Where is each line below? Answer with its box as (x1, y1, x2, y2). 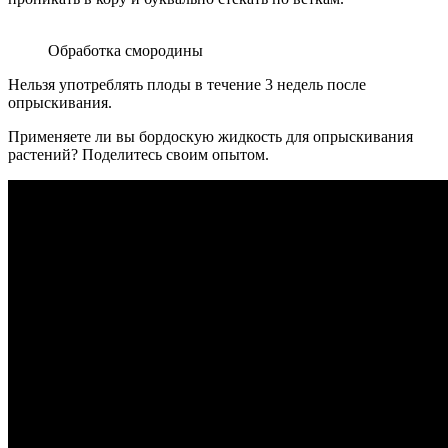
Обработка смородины (48, 42, 203, 60)
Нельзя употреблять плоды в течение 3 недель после (8, 76, 366, 94)
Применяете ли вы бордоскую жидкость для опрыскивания (8, 128, 413, 146)
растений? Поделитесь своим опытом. (8, 146, 269, 164)
